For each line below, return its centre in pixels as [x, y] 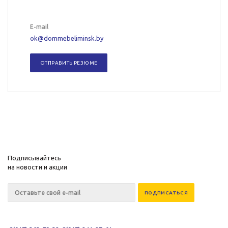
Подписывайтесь [34, 158]
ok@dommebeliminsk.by [67, 38]
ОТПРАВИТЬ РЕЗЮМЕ [69, 63]
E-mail [39, 27]
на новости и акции [37, 167]
